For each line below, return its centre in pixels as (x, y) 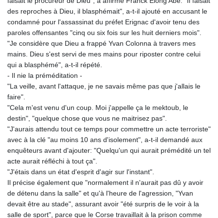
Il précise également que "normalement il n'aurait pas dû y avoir (105, 183)
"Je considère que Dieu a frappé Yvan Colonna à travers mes (101, 44)
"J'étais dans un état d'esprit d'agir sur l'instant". (81, 172)
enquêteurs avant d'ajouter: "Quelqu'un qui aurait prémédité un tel (109, 151)
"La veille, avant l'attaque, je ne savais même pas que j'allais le (104, 86)
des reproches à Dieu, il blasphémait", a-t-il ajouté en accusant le (107, 11)
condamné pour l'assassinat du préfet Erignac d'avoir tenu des (103, 22)
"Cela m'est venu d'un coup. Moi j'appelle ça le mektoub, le (98, 108)
